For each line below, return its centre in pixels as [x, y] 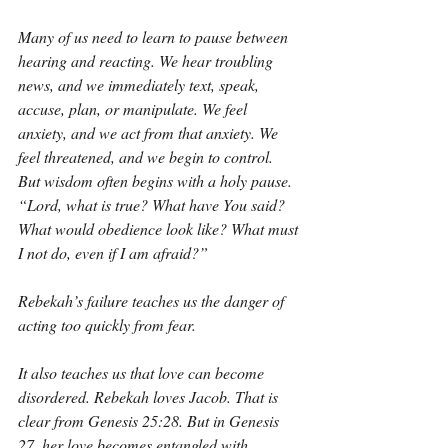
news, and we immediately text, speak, [140, 84]
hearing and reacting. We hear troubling [147, 60]
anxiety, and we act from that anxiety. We [150, 132]
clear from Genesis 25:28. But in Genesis [150, 420]
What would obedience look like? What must [160, 228]
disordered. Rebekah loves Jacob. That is [150, 396]
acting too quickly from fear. [107, 324]
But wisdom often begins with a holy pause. [157, 180]
